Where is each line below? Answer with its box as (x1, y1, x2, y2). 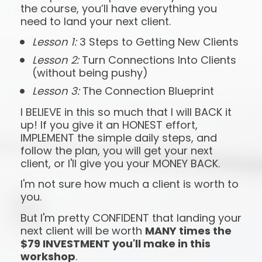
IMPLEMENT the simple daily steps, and (20, 130, 217, 145)
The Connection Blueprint (79, 84, 214, 99)
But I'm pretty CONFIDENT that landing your (20, 210, 242, 225)
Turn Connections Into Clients (78, 53, 236, 68)
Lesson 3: (32, 84, 80, 99)
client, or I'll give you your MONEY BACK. (20, 156, 220, 171)
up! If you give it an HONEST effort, (20, 117, 198, 132)
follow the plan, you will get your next (20, 143, 213, 158)
